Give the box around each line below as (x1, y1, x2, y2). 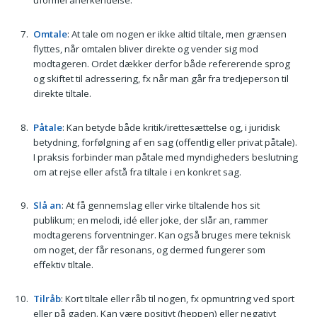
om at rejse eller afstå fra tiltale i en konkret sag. (33, 165, 241, 178)
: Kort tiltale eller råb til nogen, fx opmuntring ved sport (60, 292, 294, 305)
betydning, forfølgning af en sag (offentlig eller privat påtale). (33, 135, 297, 149)
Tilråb (33, 292, 61, 305)
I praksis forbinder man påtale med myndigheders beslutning (33, 150, 298, 163)
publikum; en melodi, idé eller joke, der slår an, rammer (33, 214, 268, 227)
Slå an (33, 199, 62, 212)
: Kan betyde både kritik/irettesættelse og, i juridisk (62, 120, 280, 134)
